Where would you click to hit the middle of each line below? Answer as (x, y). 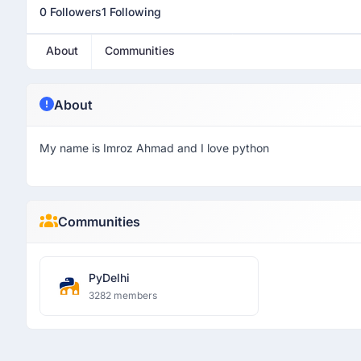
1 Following (131, 12)
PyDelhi (109, 278)
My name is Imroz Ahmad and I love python (154, 148)
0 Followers (71, 12)
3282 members (123, 295)
